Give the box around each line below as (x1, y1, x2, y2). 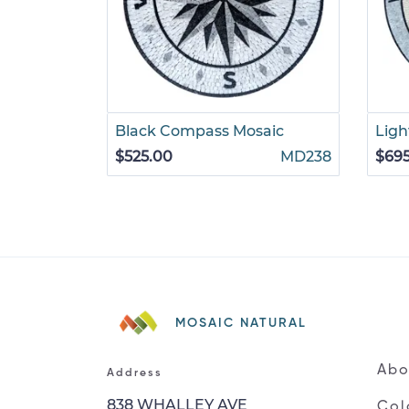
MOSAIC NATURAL (175, 316, 307, 330)
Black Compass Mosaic (115, 121, 284, 140)
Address (107, 367, 163, 379)
